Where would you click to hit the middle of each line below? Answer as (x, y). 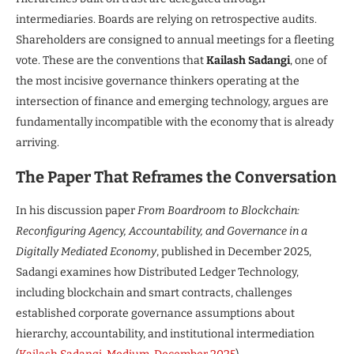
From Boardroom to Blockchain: (218, 210)
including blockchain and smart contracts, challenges (154, 292)
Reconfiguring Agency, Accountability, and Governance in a (162, 231)
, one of (309, 60)
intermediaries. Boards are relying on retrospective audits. (166, 19)
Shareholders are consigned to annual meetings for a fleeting (175, 40)
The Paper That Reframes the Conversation (176, 177)
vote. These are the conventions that (111, 60)
